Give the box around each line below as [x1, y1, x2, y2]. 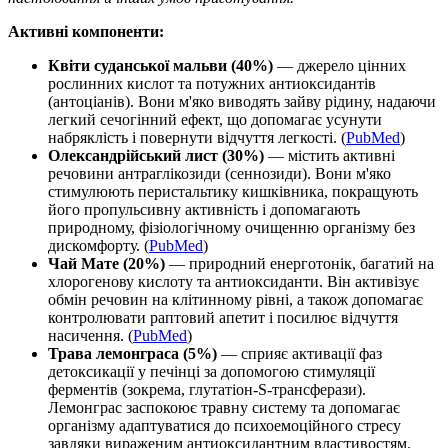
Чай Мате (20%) [48, 254, 165, 272]
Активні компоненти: [8, 22, 164, 40]
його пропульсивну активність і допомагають [48, 200, 360, 218]
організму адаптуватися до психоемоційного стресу [48, 416, 401, 434]
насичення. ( [48, 326, 133, 344]
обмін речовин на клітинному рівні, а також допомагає [48, 290, 423, 308]
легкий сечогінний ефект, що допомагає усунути [48, 110, 382, 128]
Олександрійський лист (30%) [48, 146, 264, 164]
